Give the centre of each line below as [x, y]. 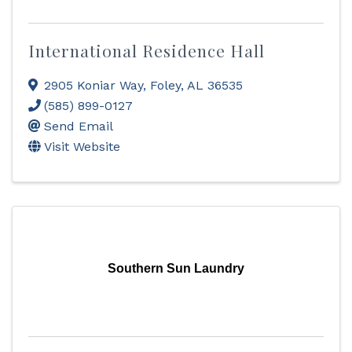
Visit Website [82, 147]
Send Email [79, 126]
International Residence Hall [147, 50]
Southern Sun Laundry [176, 268]
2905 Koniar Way [93, 85]
